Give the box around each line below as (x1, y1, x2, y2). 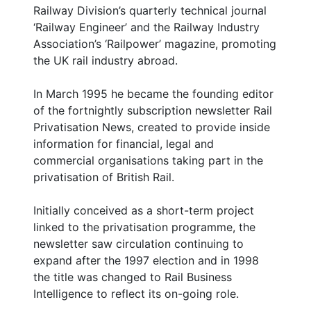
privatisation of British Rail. (33, 170, 174, 185)
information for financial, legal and (33, 137, 214, 151)
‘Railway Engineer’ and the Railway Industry (33, 20, 260, 35)
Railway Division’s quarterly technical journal (33, 3, 267, 18)
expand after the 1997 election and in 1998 (33, 253, 259, 268)
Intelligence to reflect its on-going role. (33, 287, 239, 301)
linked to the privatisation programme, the (33, 220, 255, 235)
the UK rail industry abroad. (33, 53, 178, 68)
